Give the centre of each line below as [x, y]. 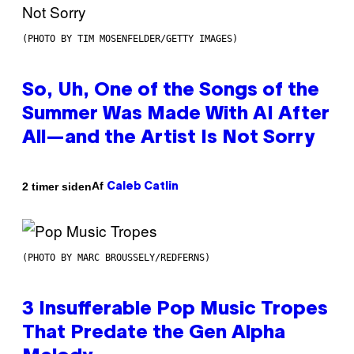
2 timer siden [57, 186]
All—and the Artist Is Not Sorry [168, 139]
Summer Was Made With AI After [176, 115]
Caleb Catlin [143, 187]
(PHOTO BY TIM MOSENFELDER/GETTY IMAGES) [130, 39]
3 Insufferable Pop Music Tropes [175, 310]
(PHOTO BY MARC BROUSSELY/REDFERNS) [116, 258]
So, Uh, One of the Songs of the [171, 91]
